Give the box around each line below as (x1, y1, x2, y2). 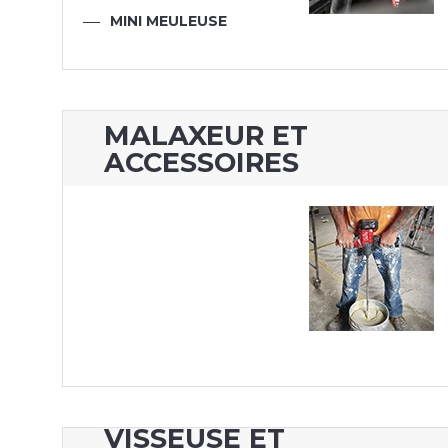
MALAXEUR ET (104, 118, 309, 152)
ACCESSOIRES (104, 145, 300, 179)
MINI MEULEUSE (109, 12, 227, 31)
